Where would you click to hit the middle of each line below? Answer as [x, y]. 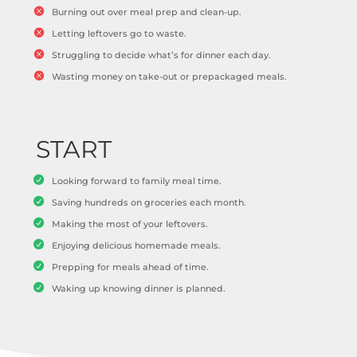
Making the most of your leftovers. [129, 224]
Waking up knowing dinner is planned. [138, 288]
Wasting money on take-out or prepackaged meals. [169, 76]
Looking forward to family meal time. [136, 180]
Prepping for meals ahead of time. [130, 267]
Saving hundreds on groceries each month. [149, 202]
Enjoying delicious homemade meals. [136, 245]
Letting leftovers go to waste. [119, 33]
